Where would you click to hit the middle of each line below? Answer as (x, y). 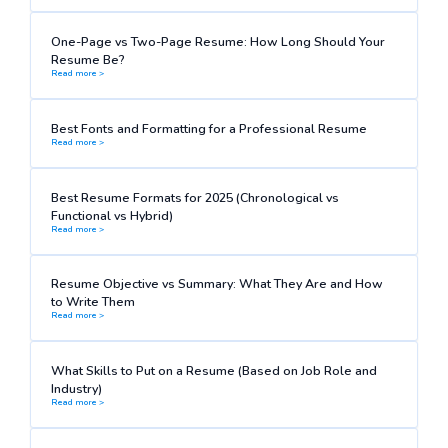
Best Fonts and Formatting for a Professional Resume (208, 128)
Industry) (76, 389)
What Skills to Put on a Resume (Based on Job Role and (213, 371)
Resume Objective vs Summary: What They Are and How (216, 284)
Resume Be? (87, 59)
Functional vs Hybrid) (111, 215)
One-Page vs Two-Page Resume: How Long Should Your (217, 41)
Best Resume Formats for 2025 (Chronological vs (194, 197)
